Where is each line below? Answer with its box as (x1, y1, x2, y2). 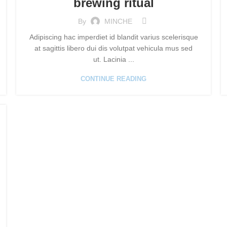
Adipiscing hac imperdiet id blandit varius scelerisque (29, 33, 198, 41)
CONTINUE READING (81, 75, 146, 83)
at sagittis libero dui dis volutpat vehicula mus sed (34, 44, 193, 52)
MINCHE (104, 17, 132, 25)
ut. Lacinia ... (93, 55, 134, 63)
